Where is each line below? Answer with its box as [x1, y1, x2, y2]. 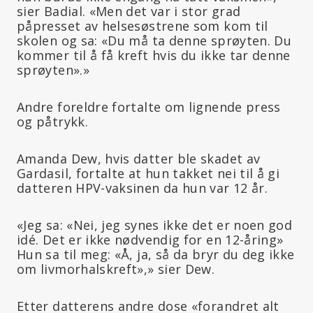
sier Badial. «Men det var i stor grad [17, 2, 241, 20]
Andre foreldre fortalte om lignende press [17, 98, 281, 115]
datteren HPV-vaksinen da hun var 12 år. [17, 179, 268, 196]
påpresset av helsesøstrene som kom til [17, 17, 268, 34]
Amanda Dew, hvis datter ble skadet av [17, 150, 261, 167]
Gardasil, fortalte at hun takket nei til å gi [17, 164, 280, 182]
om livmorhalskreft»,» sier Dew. [17, 260, 215, 277]
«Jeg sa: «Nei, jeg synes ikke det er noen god [17, 216, 293, 233]
